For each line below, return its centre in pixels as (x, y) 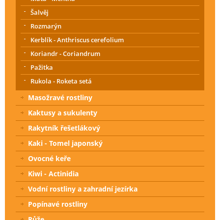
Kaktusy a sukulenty (63, 113)
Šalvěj (40, 13)
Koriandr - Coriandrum (65, 54)
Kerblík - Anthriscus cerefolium (77, 40)
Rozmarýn (46, 26)
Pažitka (42, 68)
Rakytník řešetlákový (64, 128)
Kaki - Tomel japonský (65, 143)
